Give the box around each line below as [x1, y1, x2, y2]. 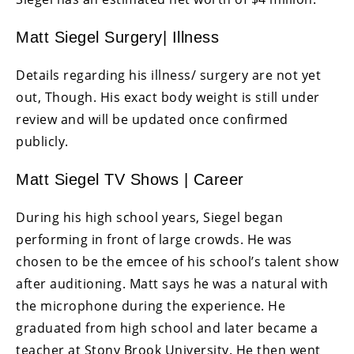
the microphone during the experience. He [16, 297, 285, 315]
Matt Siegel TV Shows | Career [16, 171, 244, 189]
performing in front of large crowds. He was [16, 231, 292, 249]
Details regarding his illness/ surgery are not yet [16, 66, 321, 85]
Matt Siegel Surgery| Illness [16, 28, 219, 47]
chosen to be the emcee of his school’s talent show [16, 253, 338, 271]
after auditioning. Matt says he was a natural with [16, 275, 328, 293]
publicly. [16, 133, 69, 151]
